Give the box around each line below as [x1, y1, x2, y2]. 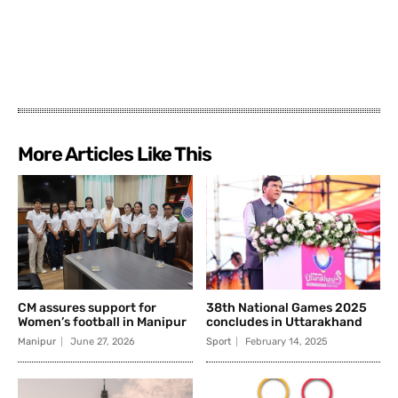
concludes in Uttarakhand [205, 314, 362, 330]
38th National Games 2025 [205, 300, 367, 316]
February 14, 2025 [244, 336, 328, 348]
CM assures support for [18, 300, 156, 316]
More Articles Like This [18, 141, 211, 166]
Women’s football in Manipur [18, 314, 187, 330]
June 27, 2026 [70, 336, 135, 348]
